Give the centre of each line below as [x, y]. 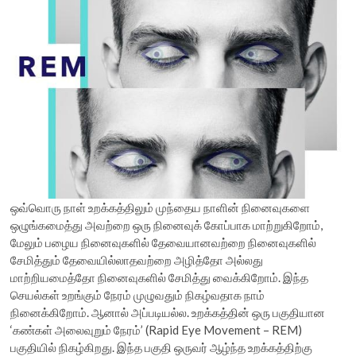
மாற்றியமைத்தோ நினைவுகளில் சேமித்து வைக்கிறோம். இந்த [160, 277]
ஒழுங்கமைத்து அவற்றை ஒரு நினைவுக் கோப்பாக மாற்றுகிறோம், [167, 224]
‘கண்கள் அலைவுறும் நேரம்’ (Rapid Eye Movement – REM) [157, 329]
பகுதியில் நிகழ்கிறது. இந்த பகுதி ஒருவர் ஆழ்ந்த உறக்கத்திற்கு [162, 347]
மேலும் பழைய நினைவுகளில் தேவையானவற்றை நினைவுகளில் [164, 242]
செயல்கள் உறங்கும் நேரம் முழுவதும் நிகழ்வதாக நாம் [138, 294]
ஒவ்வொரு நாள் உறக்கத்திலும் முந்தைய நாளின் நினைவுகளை [161, 207]
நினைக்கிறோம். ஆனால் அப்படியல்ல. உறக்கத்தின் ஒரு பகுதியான [168, 312]
